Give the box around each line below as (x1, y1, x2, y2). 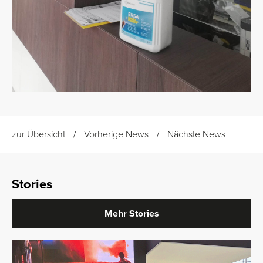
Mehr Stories (104, 207, 159, 220)
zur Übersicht (12, 129, 65, 140)
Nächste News (167, 129, 225, 140)
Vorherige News (84, 129, 149, 140)
